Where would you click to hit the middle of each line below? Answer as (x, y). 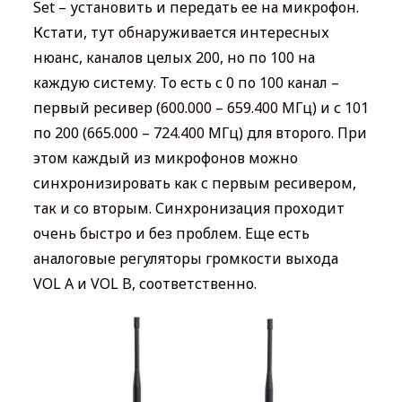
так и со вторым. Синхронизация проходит (188, 208)
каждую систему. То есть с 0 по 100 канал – (186, 82)
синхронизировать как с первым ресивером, (194, 183)
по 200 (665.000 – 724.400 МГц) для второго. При (200, 132)
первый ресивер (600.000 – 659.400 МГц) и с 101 (201, 107)
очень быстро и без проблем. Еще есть (171, 233)
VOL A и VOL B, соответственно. (144, 283)
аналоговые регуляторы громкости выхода (185, 258)
